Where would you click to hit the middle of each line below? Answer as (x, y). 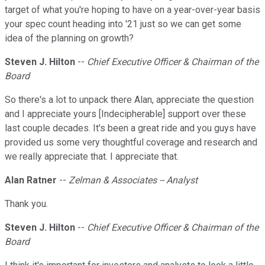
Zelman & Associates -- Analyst (133, 180)
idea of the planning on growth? (69, 38)
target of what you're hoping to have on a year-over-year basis (132, 10)
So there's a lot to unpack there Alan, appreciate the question (129, 100)
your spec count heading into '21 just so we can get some (123, 24)
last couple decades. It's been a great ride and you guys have (130, 128)
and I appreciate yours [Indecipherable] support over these (125, 114)
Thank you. (26, 204)
